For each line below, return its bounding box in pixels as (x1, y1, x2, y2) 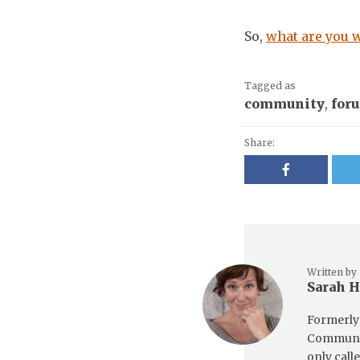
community (244, 95, 325, 112)
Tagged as (244, 79, 296, 92)
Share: (244, 136, 275, 149)
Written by (307, 265, 357, 278)
